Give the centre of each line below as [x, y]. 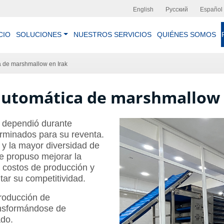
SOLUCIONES [39, 34]
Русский [177, 9]
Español [211, 9]
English [143, 9]
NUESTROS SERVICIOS [112, 34]
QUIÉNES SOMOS [186, 34]
